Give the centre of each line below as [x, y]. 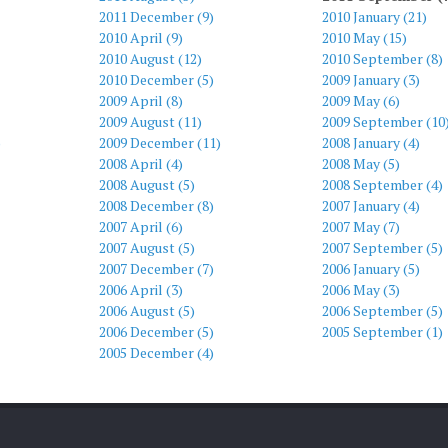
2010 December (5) [156, 79]
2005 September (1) [382, 331]
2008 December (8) [156, 205]
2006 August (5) [147, 310]
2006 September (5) [382, 310]
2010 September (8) [382, 58]
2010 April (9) [141, 37]
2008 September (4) [382, 184]
